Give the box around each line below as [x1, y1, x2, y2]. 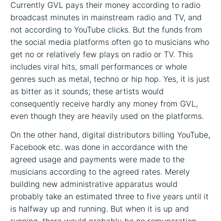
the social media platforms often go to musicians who [10, 37, 210, 47]
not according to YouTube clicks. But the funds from [10, 24, 203, 35]
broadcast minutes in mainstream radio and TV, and [10, 12, 202, 22]
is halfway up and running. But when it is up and [10, 204, 189, 214]
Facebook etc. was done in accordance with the [10, 142, 188, 152]
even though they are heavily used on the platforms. [10, 110, 204, 121]
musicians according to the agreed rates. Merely [10, 167, 190, 177]
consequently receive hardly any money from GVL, [10, 98, 198, 109]
